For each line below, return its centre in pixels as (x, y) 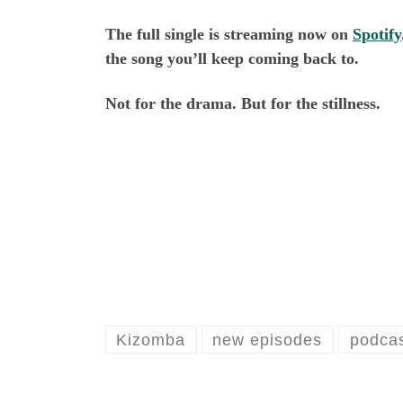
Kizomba (151, 340)
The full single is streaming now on (229, 35)
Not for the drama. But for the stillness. (243, 103)
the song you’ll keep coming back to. (232, 59)
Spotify (377, 35)
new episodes (268, 340)
